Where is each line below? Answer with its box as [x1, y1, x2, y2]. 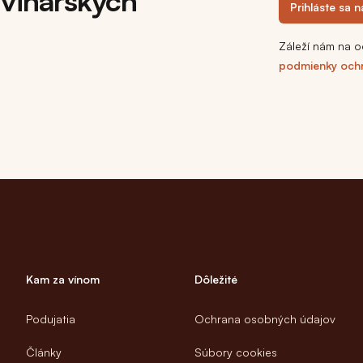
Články [26, 345, 62, 360]
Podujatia [26, 312, 75, 327]
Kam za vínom [26, 272, 100, 287]
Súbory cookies [194, 345, 277, 360]
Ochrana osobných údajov [194, 312, 335, 327]
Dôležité [194, 272, 237, 287]
